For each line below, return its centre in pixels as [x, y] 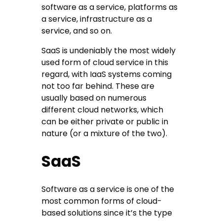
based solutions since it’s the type [107, 213]
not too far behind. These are [98, 86]
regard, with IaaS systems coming [107, 74]
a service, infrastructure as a [97, 19]
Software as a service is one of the [108, 189]
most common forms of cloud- [102, 201]
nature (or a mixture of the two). [105, 134]
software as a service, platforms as [110, 7]
